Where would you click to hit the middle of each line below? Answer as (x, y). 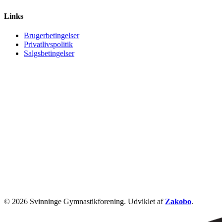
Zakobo (178, 202)
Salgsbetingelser (49, 54)
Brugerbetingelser (52, 36)
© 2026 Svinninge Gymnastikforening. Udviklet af (84, 202)
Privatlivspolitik (48, 45)
